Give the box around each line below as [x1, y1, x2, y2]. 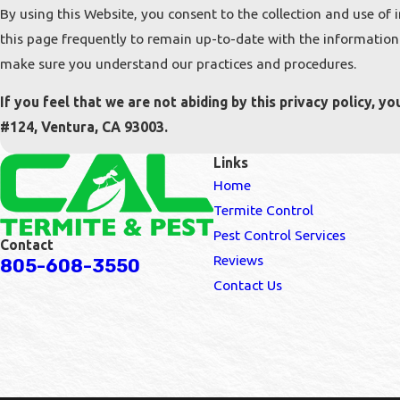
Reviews [213, 251, 263, 268]
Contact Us [213, 276, 282, 293]
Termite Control [213, 201, 313, 218]
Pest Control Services [213, 226, 346, 243]
